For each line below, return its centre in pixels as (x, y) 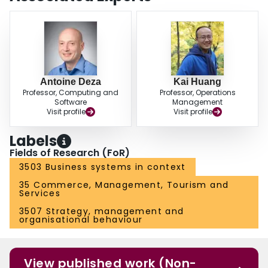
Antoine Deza (71, 82)
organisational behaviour (81, 220)
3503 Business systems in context (103, 167)
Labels (33, 141)
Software (71, 102)
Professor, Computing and (71, 93)
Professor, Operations (197, 93)
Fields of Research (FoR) (70, 153)
